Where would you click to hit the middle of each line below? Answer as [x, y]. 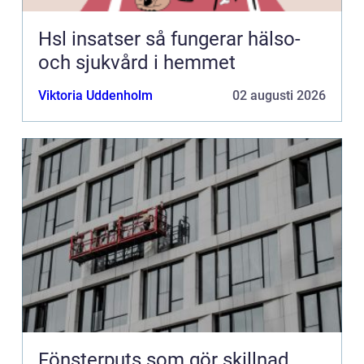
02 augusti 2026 [279, 96]
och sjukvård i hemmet [137, 63]
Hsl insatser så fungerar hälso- [92, 39]
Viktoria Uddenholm [95, 96]
